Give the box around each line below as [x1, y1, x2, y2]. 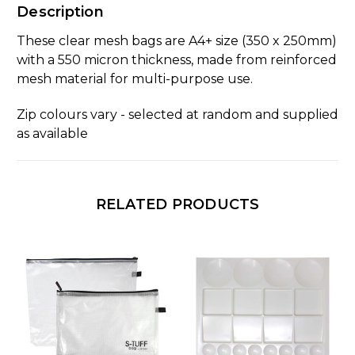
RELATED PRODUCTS [95, 195, 260, 213]
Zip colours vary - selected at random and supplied [17, 106, 338, 122]
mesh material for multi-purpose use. [17, 71, 253, 86]
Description [17, 2, 104, 21]
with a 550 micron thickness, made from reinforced [17, 52, 337, 67]
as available [17, 125, 88, 141]
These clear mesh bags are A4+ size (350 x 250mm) [17, 32, 337, 48]
